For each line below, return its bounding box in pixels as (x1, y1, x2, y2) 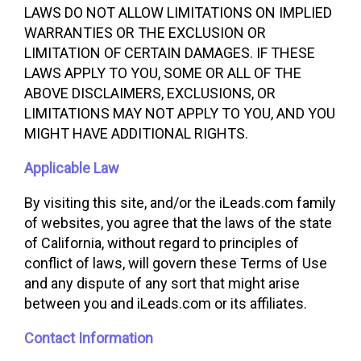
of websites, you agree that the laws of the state (24, 214, 332, 231)
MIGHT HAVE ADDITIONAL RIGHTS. (24, 125, 248, 142)
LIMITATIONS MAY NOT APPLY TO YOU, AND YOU (24, 105, 335, 122)
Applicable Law (24, 160, 119, 176)
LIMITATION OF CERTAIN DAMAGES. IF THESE (24, 44, 315, 61)
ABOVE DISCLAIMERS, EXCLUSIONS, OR (24, 85, 276, 102)
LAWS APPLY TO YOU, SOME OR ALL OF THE (24, 64, 301, 81)
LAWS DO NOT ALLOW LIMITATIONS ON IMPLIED (24, 4, 332, 21)
